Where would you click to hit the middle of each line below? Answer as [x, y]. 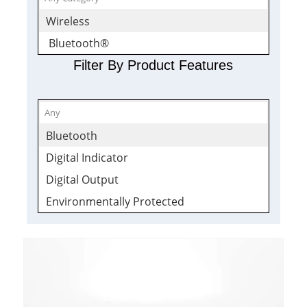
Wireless [67, 22]
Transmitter [76, 246]
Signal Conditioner [93, 224]
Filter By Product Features [153, 65]
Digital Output [82, 180]
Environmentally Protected [115, 202]
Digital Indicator [87, 158]
